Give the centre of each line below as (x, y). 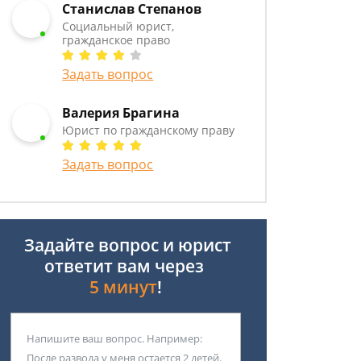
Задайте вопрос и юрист (126, 245)
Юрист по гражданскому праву (149, 130)
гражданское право (116, 40)
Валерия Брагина (121, 113)
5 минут (123, 287)
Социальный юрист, (118, 26)
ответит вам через (126, 266)
